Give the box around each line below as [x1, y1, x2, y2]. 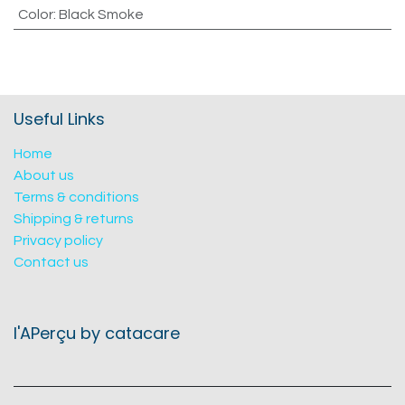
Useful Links [14, 108, 105, 130]
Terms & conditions [14, 190, 139, 204]
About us [14, 168, 74, 183]
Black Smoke [58, 7, 144, 22]
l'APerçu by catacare [14, 322, 180, 344]
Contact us [14, 255, 89, 269]
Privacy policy [14, 233, 103, 248]
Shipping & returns [14, 212, 134, 226]
